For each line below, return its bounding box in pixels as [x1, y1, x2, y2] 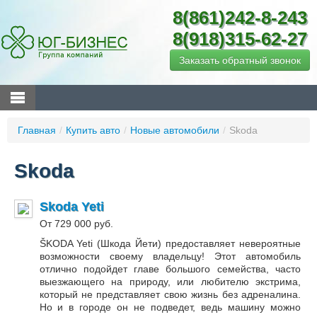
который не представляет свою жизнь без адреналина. [39, 289, 301, 301]
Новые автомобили [130, 125, 219, 137]
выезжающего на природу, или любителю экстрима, [39, 276, 301, 288]
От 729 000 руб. [39, 218, 113, 230]
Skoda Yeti [39, 200, 104, 214]
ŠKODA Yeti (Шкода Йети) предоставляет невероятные [39, 238, 301, 250]
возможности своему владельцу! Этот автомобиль [39, 250, 301, 263]
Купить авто [66, 125, 120, 137]
